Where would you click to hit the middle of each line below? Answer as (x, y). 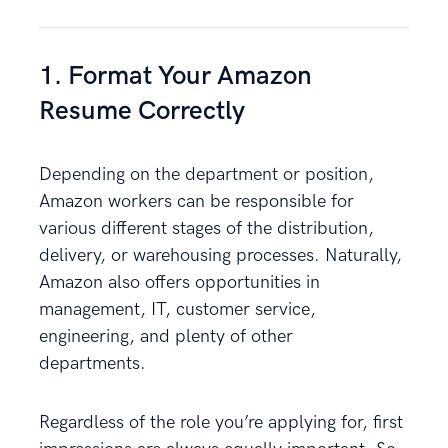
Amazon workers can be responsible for (196, 201)
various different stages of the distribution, (206, 228)
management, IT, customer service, (177, 309)
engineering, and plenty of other (166, 336)
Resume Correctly (142, 111)
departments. (95, 363)
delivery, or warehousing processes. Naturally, (220, 255)
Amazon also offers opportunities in (179, 282)
